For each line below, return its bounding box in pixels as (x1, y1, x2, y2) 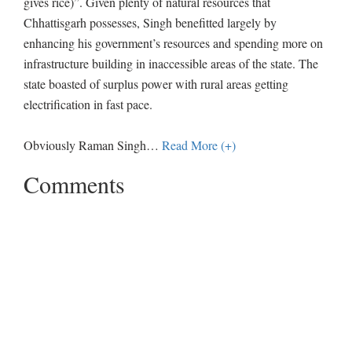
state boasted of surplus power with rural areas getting (24, 75, 288, 92)
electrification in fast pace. (24, 95, 152, 112)
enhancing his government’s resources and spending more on (24, 34, 323, 51)
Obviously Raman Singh (24, 136, 146, 153)
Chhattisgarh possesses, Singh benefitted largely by (24, 13, 277, 31)
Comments (24, 167, 125, 200)
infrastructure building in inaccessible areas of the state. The (24, 54, 318, 71)
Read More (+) (162, 136, 236, 153)
